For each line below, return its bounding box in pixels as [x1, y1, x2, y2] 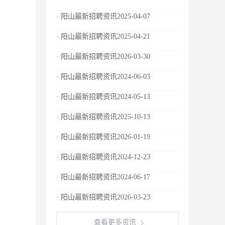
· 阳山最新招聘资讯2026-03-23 [56, 193, 150, 201]
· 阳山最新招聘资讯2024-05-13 [56, 93, 150, 100]
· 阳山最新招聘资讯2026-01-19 [56, 133, 150, 141]
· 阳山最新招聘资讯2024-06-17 [56, 173, 150, 181]
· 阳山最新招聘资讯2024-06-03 [56, 73, 150, 80]
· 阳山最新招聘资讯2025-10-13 [56, 113, 150, 121]
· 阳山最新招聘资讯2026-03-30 [56, 53, 150, 60]
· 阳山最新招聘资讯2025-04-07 [56, 13, 150, 20]
